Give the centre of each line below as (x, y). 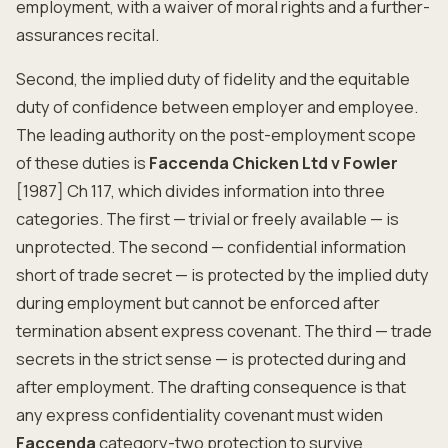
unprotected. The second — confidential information (211, 247)
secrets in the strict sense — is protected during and (211, 359)
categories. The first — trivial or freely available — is (207, 219)
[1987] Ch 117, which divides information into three (200, 191)
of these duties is (82, 163)
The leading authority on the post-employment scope (216, 135)
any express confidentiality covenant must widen (199, 415)
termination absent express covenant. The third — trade (224, 331)
